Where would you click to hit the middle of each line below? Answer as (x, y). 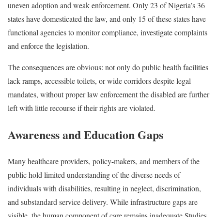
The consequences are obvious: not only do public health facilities (108, 67)
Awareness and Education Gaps (85, 134)
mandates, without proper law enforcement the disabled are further (108, 94)
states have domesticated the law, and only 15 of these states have (107, 18)
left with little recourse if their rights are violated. (82, 108)
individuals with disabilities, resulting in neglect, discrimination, (104, 188)
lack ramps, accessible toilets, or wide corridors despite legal (99, 80)
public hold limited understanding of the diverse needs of (94, 174)
